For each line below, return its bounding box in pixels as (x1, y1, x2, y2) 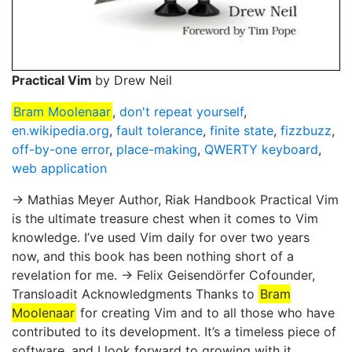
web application (12, 160, 107, 177)
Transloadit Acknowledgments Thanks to (12, 286, 258, 302)
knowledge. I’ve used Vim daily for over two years (12, 229, 310, 246)
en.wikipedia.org (12, 123, 109, 139)
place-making (116, 141, 197, 158)
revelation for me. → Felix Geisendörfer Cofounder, (12, 267, 315, 284)
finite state (210, 123, 273, 139)
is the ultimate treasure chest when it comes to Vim (12, 211, 318, 227)
